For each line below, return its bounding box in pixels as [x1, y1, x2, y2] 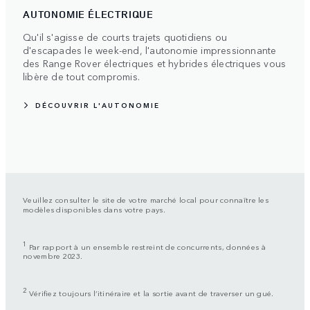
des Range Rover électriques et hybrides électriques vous [23, 55, 286, 70]
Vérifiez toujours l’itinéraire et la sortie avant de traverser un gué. [26, 287, 274, 299]
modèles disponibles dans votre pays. [23, 203, 165, 215]
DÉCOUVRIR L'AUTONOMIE [35, 100, 160, 110]
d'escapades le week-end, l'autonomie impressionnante [23, 42, 277, 57]
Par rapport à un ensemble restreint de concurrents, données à [26, 240, 266, 252]
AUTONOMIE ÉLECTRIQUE [23, 6, 154, 21]
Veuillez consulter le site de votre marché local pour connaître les [23, 193, 269, 205]
